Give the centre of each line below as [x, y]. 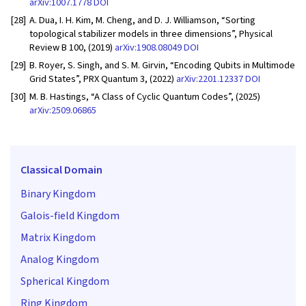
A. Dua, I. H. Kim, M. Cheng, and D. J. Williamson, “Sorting [142, 20]
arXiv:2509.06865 [63, 110]
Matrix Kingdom [58, 237]
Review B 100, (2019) [72, 48]
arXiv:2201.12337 [210, 79]
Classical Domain [61, 170]
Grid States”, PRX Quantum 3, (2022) [103, 79]
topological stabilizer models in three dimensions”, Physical [151, 34]
